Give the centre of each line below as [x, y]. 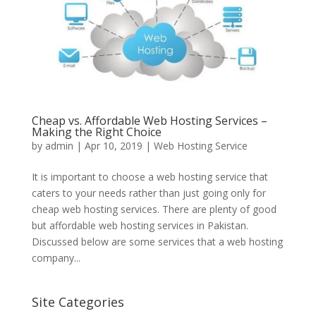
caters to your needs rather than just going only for [148, 193]
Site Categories [78, 302]
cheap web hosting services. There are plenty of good [154, 209]
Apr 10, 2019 [113, 145]
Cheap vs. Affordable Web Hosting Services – [149, 120]
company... [56, 257]
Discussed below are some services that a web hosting [157, 241]
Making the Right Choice [96, 132]
